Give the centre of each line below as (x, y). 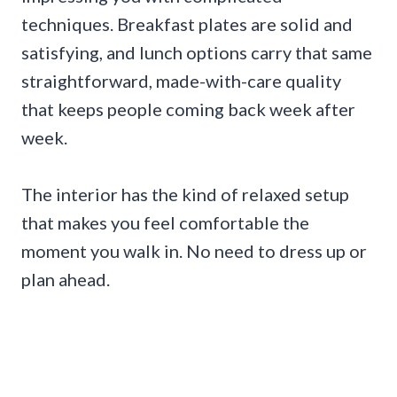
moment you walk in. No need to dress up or (194, 250)
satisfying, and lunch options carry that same (197, 52)
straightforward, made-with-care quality (181, 80)
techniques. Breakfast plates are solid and (187, 23)
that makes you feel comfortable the (165, 222)
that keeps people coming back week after (188, 109)
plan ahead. (66, 279)
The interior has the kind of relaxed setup (185, 194)
